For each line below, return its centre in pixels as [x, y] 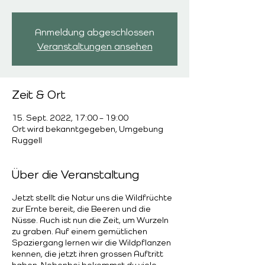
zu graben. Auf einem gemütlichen [80, 231]
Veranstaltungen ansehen [95, 46]
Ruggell [27, 140]
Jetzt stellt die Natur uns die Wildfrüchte [92, 197]
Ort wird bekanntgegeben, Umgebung [88, 129]
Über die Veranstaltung [75, 174]
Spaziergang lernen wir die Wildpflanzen [91, 242]
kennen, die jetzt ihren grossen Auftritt [88, 253]
